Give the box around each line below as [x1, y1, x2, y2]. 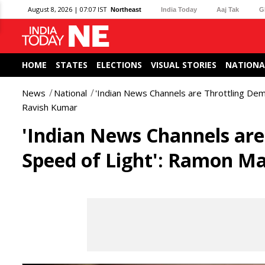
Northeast [111, 5, 141, 13]
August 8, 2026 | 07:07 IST [28, 5, 107, 14]
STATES [56, 59, 88, 70]
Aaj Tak [216, 5, 240, 13]
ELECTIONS [96, 59, 142, 70]
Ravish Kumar [22, 101, 77, 113]
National [54, 87, 87, 99]
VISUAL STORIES [151, 59, 216, 70]
